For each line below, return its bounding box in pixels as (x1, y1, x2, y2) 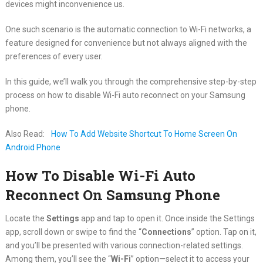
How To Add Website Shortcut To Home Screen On (50, 129, 237, 139)
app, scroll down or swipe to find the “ (5, 227, 141, 237)
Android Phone (5, 142, 60, 152)
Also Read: (5, 129, 46, 139)
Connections (141, 227, 191, 237)
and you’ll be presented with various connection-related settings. (5, 240, 243, 250)
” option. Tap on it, (191, 227, 257, 237)
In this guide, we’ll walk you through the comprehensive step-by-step (5, 76, 257, 86)
